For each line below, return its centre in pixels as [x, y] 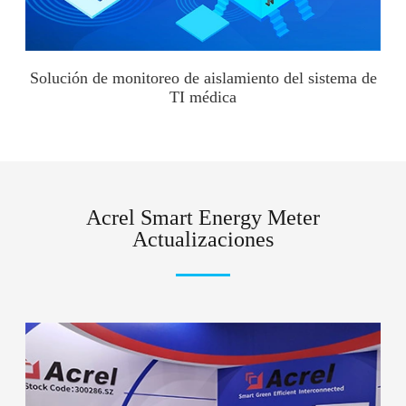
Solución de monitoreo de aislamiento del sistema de [203, 77]
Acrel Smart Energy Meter [203, 217]
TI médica [203, 97]
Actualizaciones [203, 239]
